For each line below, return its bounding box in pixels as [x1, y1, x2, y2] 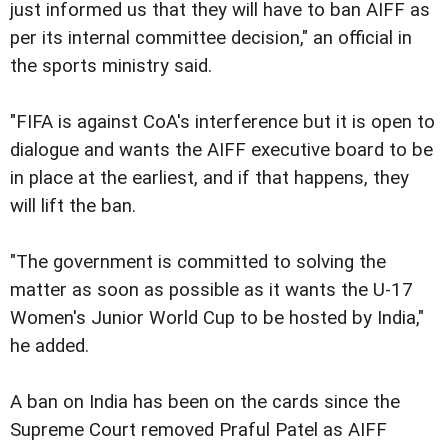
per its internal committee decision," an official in [10, 26, 412, 49]
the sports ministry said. [10, 54, 212, 77]
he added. [10, 334, 89, 357]
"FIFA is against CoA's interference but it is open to [10, 110, 435, 133]
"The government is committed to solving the [10, 250, 386, 273]
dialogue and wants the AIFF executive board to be [10, 138, 433, 161]
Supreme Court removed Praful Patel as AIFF [10, 418, 387, 441]
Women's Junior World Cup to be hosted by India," [10, 306, 424, 329]
